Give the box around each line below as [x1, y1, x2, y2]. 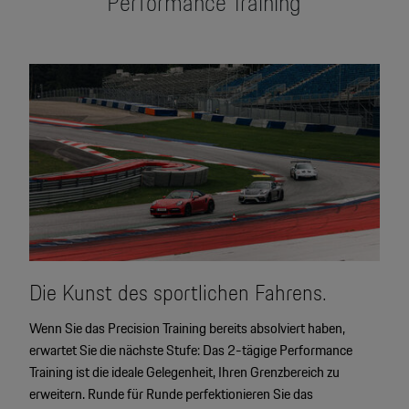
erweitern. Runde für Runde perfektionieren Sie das [28, 382, 313, 405]
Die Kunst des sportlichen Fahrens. [28, 274, 327, 310]
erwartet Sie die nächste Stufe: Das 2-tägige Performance [28, 338, 352, 362]
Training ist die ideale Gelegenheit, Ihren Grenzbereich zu [28, 360, 340, 383]
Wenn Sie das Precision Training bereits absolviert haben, [28, 316, 345, 340]
